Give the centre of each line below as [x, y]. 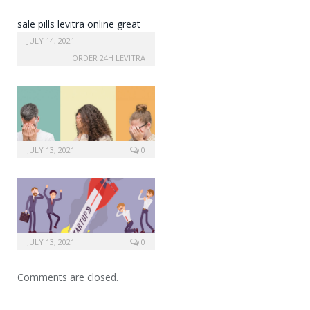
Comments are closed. [68, 277]
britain [31, 39]
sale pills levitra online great [79, 24]
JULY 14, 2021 [51, 41]
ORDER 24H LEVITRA [109, 58]
